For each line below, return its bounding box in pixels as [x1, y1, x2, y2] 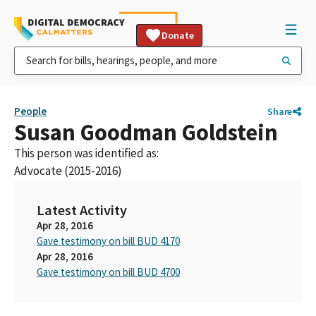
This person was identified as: [14, 145, 159, 161]
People [14, 104, 47, 118]
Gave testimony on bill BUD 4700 [37, 265, 180, 279]
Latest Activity [37, 201, 127, 219]
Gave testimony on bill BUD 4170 [37, 234, 180, 248]
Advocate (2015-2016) [14, 163, 122, 178]
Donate [162, 29, 194, 42]
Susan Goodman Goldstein [14, 118, 278, 147]
